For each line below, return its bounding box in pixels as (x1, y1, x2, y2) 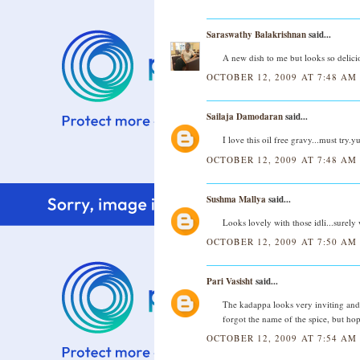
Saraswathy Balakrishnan (207, 28, 306, 41)
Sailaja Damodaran (207, 110, 283, 124)
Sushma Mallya (207, 192, 266, 206)
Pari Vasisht (207, 274, 253, 288)
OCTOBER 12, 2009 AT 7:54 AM (207, 332, 357, 344)
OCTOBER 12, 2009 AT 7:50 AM (207, 235, 357, 247)
